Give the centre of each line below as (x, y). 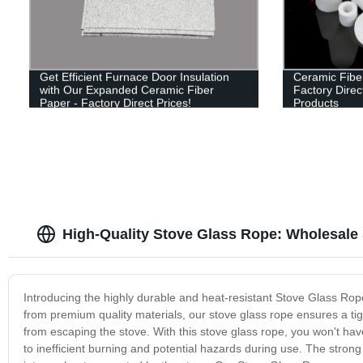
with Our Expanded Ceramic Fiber (126, 90)
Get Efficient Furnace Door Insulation (134, 77)
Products (316, 102)
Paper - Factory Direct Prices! (115, 102)
